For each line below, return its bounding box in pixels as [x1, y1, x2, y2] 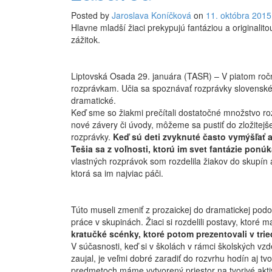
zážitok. [71, 33, 100, 46]
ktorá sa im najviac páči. [71, 167, 163, 180]
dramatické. [71, 94, 116, 107]
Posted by [71, 9, 112, 22]
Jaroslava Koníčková [112, 9, 191, 22]
